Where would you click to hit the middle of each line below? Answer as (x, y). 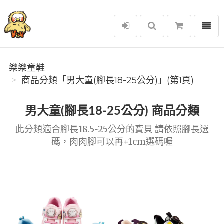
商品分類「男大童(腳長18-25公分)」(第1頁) (108, 80)
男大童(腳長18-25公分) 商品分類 (112, 111)
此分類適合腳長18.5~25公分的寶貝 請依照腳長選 (112, 129)
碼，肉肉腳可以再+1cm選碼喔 (112, 142)
